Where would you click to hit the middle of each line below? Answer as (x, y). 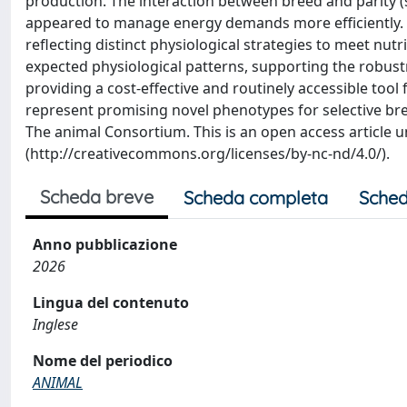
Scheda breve (97, 197)
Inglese (55, 324)
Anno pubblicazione (105, 244)
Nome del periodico (103, 361)
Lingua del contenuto (111, 303)
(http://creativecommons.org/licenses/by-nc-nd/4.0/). (208, 154)
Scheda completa (256, 198)
